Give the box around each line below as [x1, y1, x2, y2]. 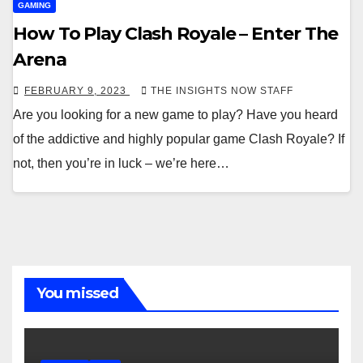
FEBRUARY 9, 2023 [24, 85, 130, 96]
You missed [36, 284, 118, 302]
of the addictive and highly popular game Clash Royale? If [13, 132, 344, 146]
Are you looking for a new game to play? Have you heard [13, 108, 338, 122]
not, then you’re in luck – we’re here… [13, 156, 229, 170]
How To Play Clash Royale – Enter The [13, 23, 339, 45]
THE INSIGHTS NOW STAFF [151, 85, 293, 96]
